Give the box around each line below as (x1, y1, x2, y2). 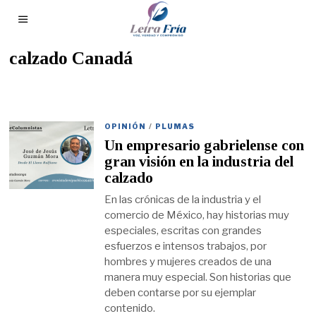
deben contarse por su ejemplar (104, 286, 257, 299)
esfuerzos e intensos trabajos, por (104, 239, 267, 253)
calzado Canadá (9, 48, 133, 68)
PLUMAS (155, 122, 195, 130)
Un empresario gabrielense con (104, 137, 305, 154)
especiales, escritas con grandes (104, 224, 262, 237)
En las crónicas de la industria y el (104, 193, 262, 206)
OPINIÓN (104, 122, 147, 130)
